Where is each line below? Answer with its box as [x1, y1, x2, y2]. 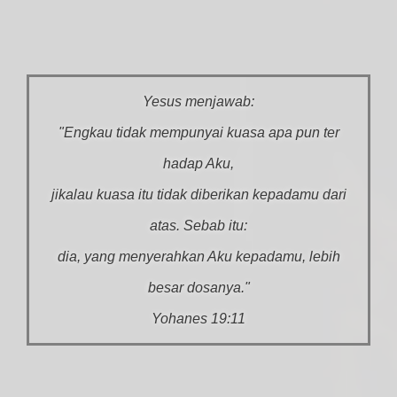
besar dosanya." [147, 280, 250, 295]
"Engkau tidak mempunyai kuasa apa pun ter [58, 125, 339, 140]
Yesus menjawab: [143, 94, 254, 109]
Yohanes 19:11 [152, 311, 245, 326]
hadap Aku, [163, 156, 234, 171]
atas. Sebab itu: [150, 218, 247, 233]
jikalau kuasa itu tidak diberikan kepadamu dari [51, 187, 346, 202]
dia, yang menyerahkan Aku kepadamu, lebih [57, 249, 340, 264]
